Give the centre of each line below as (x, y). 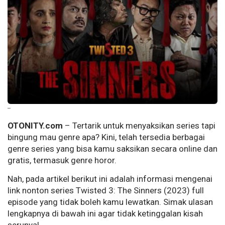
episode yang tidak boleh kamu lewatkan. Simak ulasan (110, 202)
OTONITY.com (35, 126)
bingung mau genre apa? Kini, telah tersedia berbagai (106, 137)
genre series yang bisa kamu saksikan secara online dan (113, 149)
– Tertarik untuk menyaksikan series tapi (139, 126)
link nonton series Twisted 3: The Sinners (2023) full (106, 191)
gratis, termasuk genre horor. (62, 160)
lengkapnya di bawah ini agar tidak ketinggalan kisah (105, 214)
